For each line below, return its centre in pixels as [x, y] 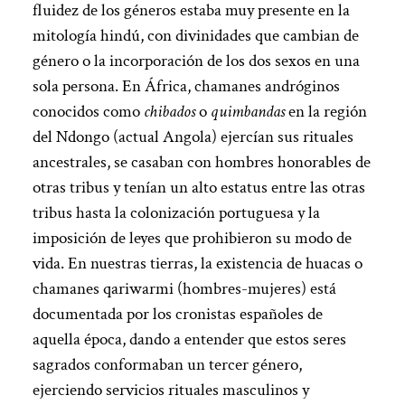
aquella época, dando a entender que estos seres [189, 339]
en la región [327, 111]
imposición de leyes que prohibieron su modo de [192, 238]
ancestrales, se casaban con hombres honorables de [201, 162]
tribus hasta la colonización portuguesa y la [176, 212]
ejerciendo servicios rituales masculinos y [170, 390]
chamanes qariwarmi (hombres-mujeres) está [184, 288]
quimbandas [249, 111]
